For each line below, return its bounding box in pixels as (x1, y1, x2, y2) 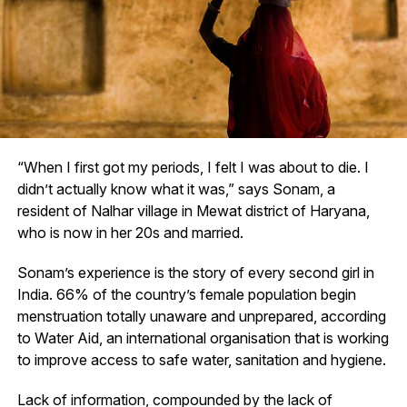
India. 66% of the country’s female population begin (16, 284, 356, 303)
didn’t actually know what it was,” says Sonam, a (16, 179, 335, 198)
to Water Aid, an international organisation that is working (16, 328, 389, 347)
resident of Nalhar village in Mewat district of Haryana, (16, 201, 370, 220)
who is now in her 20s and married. (16, 223, 243, 242)
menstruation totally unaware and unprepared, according (16, 306, 386, 325)
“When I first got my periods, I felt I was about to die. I (16, 157, 369, 176)
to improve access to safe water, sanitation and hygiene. (16, 350, 386, 369)
